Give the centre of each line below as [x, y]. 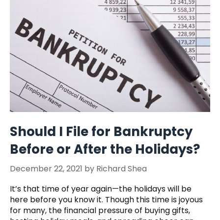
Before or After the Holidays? [105, 150]
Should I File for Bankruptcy [101, 132]
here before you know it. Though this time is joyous [106, 200]
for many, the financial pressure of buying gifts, [100, 211]
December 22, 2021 [46, 169]
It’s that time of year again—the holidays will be [101, 189]
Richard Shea [122, 169]
